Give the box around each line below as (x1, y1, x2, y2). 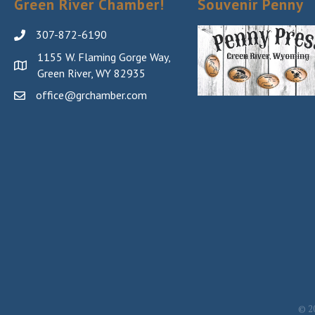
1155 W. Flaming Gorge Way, (37, 50, 171, 64)
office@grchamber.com (36, 88, 150, 102)
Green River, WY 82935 (37, 66, 146, 80)
